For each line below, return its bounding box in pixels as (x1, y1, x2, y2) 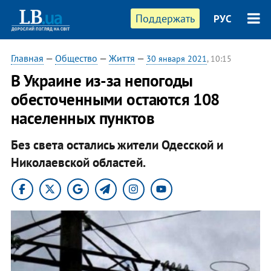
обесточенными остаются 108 (10, 89, 220, 109)
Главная (10, 52, 44, 64)
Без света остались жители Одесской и (10, 136, 223, 153)
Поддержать (135, 11, 195, 25)
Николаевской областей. (10, 154, 146, 171)
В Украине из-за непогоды (10, 70, 193, 91)
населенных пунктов (10, 108, 155, 128)
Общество (54, 52, 97, 64)
